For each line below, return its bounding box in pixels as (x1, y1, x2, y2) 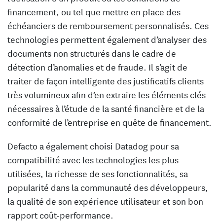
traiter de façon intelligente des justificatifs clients (7, 74, 204, 87)
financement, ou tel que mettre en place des (7, 5, 181, 18)
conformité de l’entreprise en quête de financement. (7, 115, 212, 129)
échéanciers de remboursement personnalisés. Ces (7, 19, 209, 32)
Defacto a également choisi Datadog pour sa (7, 139, 179, 152)
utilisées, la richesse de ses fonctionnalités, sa (7, 167, 188, 180)
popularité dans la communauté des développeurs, (7, 181, 208, 194)
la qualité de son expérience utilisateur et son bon (7, 194, 203, 208)
